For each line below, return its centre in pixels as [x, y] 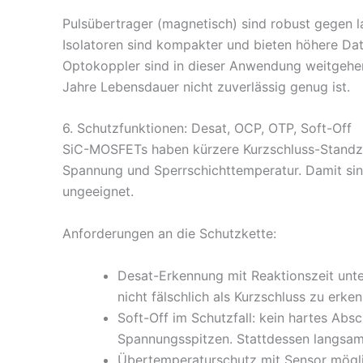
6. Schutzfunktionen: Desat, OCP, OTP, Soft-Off [207, 128]
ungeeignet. [98, 192]
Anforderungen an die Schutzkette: [169, 234]
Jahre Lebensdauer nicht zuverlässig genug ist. [206, 86]
